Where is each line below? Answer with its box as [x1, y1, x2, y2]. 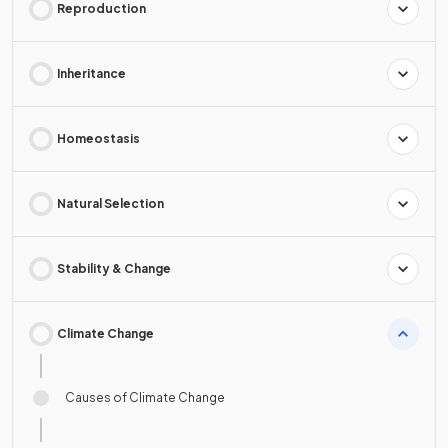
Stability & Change [57, 261, 171, 277]
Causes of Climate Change [65, 390, 225, 406]
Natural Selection [57, 196, 164, 212]
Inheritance [57, 66, 126, 82]
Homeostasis [57, 131, 140, 147]
